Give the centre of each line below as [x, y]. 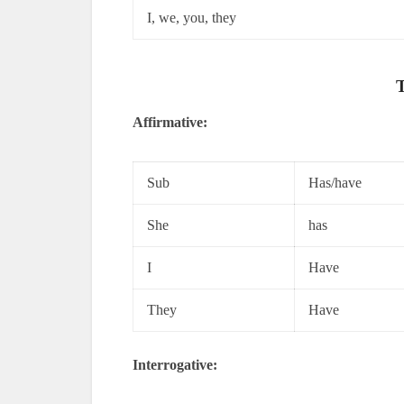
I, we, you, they [192, 18]
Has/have [335, 183]
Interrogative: [175, 365]
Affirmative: [170, 122]
